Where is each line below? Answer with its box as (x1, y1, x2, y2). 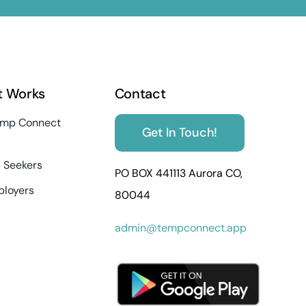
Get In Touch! (141, 124, 218, 141)
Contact (114, 85, 166, 102)
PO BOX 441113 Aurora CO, (114, 166, 242, 180)
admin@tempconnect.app (114, 221, 247, 235)
